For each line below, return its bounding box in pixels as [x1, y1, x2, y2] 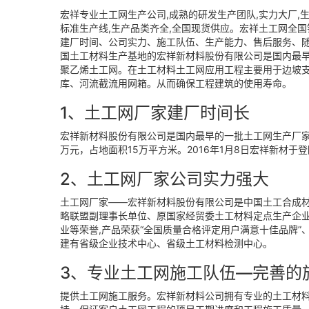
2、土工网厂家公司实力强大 [60, 169, 269, 189]
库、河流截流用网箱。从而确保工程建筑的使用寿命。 [60, 77, 292, 89]
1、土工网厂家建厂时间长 [60, 103, 250, 123]
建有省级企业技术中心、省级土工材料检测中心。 [60, 237, 272, 249]
